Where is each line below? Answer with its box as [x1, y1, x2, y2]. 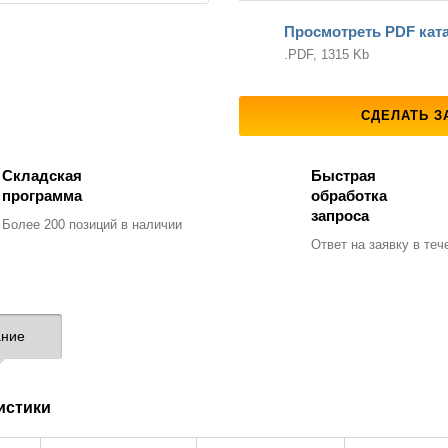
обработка [310, 186, 387, 204]
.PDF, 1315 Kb [283, 46, 369, 62]
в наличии [116, 216, 182, 232]
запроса [310, 206, 369, 224]
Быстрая [310, 166, 376, 184]
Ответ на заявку [310, 236, 409, 252]
